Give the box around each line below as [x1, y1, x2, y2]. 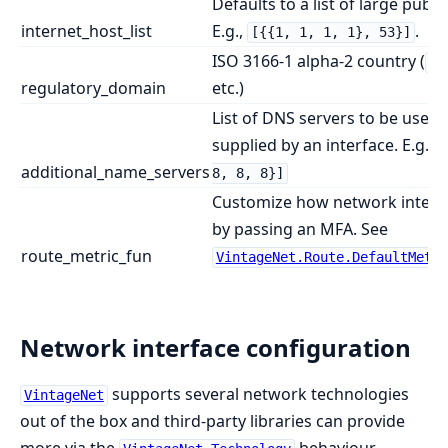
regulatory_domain [21, 77, 166, 100]
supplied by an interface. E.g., [212, 134, 437, 157]
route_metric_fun [21, 245, 152, 268]
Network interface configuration [20, 331, 411, 365]
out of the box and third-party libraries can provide [20, 410, 405, 433]
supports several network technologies [107, 383, 409, 406]
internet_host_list [21, 20, 152, 43]
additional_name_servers [21, 161, 210, 184]
